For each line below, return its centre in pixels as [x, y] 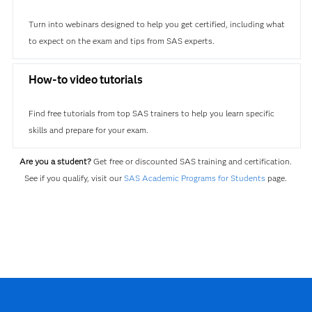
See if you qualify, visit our [75, 178]
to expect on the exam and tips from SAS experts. [121, 41]
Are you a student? [56, 161]
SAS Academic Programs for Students [195, 178]
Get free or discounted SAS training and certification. [192, 161]
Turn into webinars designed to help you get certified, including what [156, 24]
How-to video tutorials [85, 80]
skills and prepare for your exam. [88, 130]
